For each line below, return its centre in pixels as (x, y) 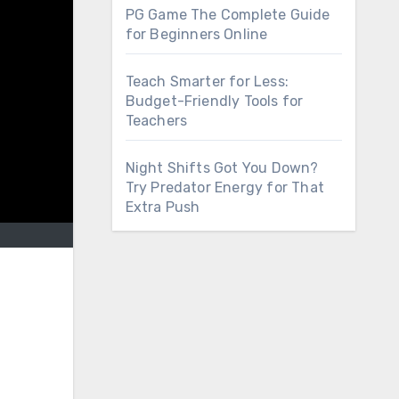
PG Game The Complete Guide (228, 15)
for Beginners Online (196, 34)
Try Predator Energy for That (225, 187)
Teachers (156, 121)
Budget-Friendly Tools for (214, 101)
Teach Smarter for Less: (207, 81)
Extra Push (163, 207)
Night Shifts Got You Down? (222, 168)
